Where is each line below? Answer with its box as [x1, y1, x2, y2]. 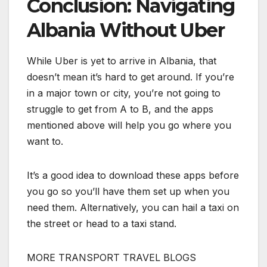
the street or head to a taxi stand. [27, 217, 176, 229]
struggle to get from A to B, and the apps [27, 103, 213, 115]
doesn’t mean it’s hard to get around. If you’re [27, 70, 234, 83]
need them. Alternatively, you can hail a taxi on [27, 201, 239, 213]
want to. [27, 135, 63, 147]
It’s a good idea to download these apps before [27, 169, 239, 181]
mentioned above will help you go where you [27, 119, 231, 131]
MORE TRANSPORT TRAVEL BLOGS [27, 251, 196, 263]
